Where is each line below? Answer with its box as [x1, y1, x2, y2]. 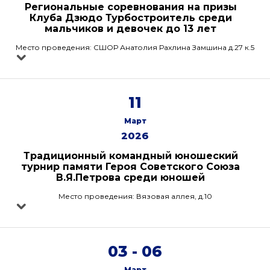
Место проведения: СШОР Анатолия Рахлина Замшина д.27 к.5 [16, 43, 254, 52]
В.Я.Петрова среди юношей [56, 172, 205, 183]
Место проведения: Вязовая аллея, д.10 [58, 192, 212, 201]
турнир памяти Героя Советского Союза [21, 161, 240, 172]
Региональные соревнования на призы [24, 1, 237, 13]
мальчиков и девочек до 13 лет [45, 23, 216, 34]
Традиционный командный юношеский [23, 150, 238, 162]
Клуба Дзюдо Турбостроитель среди [29, 12, 232, 24]
